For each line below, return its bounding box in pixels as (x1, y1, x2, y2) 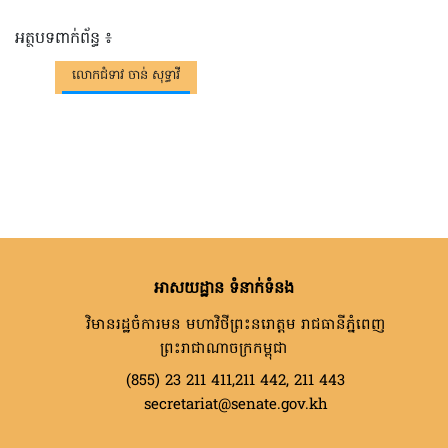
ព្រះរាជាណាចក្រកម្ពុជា (160, 338, 288, 361)
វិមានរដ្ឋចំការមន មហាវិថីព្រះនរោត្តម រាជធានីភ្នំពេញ (81, 314, 386, 337)
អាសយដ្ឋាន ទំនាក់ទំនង (154, 277, 294, 302)
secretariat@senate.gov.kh (138, 394, 328, 417)
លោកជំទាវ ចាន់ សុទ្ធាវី (72, 66, 180, 86)
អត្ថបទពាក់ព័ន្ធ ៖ (15, 27, 112, 52)
